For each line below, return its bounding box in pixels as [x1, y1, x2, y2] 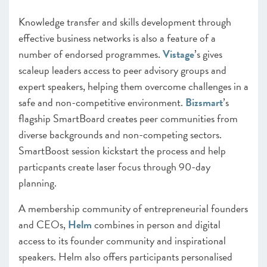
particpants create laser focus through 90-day [18, 159, 210, 175]
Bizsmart [185, 94, 223, 110]
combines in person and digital [92, 216, 221, 232]
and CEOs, [18, 216, 68, 232]
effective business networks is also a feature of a [18, 30, 216, 46]
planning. [18, 175, 59, 191]
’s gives [194, 46, 222, 62]
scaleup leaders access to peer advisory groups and [18, 62, 226, 78]
